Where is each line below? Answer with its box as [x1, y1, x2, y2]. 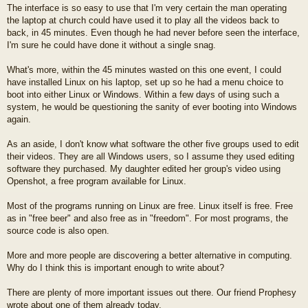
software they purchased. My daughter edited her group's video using [7, 163, 280, 174]
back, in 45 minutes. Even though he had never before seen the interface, [7, 27, 300, 38]
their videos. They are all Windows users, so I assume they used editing [7, 151, 294, 162]
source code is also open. [7, 225, 109, 236]
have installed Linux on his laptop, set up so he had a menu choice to [7, 76, 283, 87]
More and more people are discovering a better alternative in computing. [7, 250, 292, 261]
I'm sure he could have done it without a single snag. [7, 39, 216, 50]
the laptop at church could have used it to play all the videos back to [7, 14, 279, 25]
